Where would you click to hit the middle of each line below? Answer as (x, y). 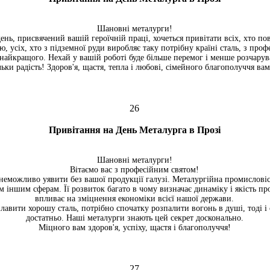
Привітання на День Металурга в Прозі (134, 130)
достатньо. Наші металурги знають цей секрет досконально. (134, 218)
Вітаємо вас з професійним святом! (134, 170)
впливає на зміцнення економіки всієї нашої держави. (134, 199)
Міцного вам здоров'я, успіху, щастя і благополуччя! (134, 228)
